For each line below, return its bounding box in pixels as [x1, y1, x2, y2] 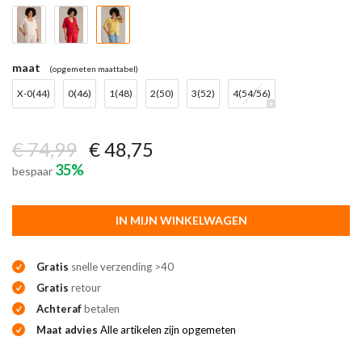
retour [69, 280, 101, 294]
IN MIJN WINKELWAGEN [115, 213, 247, 227]
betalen [82, 301, 120, 315]
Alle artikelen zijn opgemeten [100, 322, 236, 336]
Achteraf [36, 301, 82, 315]
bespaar [12, 163, 55, 178]
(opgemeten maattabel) [49, 63, 138, 74]
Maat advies [36, 322, 100, 336]
